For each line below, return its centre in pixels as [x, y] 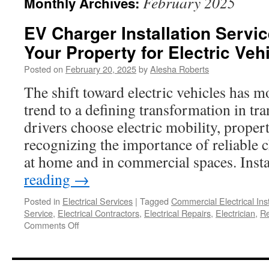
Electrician [235, 213]
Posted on [44, 69]
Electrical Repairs [177, 213]
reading [49, 179]
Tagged [154, 201]
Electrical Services [98, 201]
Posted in [42, 201]
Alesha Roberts [180, 69]
